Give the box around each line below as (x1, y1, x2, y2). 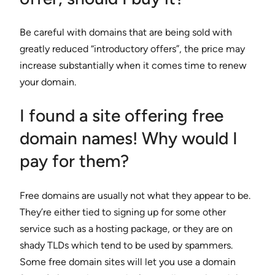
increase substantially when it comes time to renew (20, 60, 247, 72)
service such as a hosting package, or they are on (20, 222, 233, 234)
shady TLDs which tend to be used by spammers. (20, 239, 233, 251)
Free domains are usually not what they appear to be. (20, 189, 250, 201)
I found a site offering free (20, 105, 223, 126)
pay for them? (20, 150, 129, 172)
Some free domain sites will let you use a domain (20, 255, 236, 268)
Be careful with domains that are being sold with (20, 26, 232, 39)
